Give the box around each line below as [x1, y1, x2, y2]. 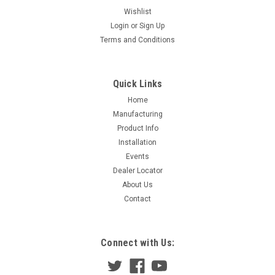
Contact [124, 194, 151, 203]
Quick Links [112, 77, 163, 90]
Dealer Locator [112, 166, 163, 175]
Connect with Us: [101, 236, 174, 249]
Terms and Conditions [100, 35, 175, 44]
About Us [122, 180, 153, 189]
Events [126, 152, 149, 161]
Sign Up [139, 21, 165, 30]
